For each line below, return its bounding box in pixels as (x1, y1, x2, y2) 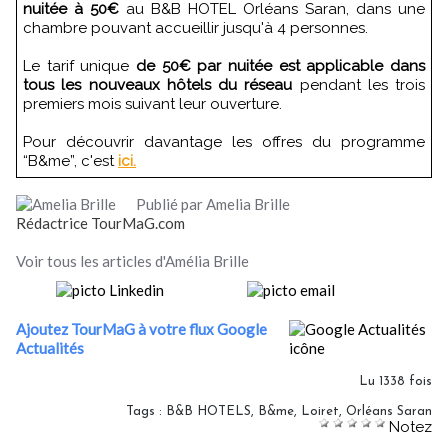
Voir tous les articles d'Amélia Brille (16, 252, 249, 271)
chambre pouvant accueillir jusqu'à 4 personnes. (23, 19, 368, 38)
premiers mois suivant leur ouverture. (23, 95, 282, 114)
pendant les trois (292, 76, 425, 95)
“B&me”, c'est (23, 152, 118, 171)
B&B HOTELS (166, 405, 251, 419)
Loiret (301, 405, 339, 419)
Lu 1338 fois (359, 375, 432, 389)
